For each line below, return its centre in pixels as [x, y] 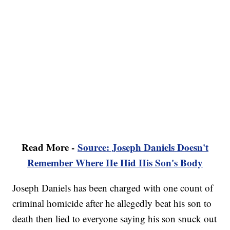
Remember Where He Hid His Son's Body [115, 163]
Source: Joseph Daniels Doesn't [143, 147]
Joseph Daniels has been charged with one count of [113, 188]
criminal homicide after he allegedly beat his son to [112, 203]
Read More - [50, 147]
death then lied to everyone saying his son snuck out [115, 219]
